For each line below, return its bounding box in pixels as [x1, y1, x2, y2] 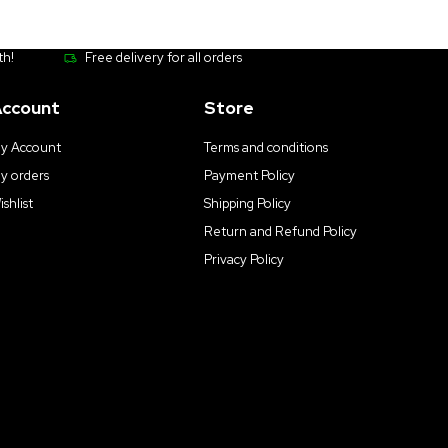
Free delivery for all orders [85, 49, 243, 67]
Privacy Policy [203, 251, 284, 269]
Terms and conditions [203, 139, 328, 157]
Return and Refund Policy [203, 223, 357, 241]
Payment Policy [203, 167, 295, 185]
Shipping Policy [203, 195, 291, 213]
